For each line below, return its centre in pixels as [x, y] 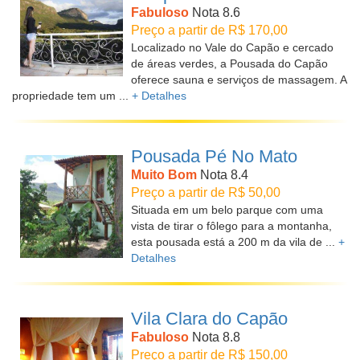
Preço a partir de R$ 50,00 [206, 192]
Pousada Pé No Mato [214, 156]
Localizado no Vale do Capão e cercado [232, 47]
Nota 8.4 [223, 175]
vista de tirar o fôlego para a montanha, [231, 226]
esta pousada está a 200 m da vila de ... [235, 242]
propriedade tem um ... [72, 96]
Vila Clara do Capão [209, 319]
